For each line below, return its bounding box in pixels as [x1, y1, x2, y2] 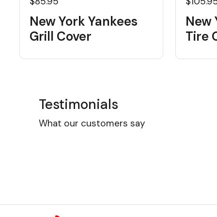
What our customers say [39, 117, 145, 129]
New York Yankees [30, 13, 138, 30]
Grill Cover [30, 28, 92, 45]
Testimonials [39, 95, 118, 113]
